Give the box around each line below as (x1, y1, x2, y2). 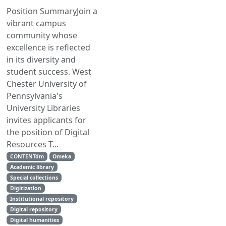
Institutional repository (10, 195, 74, 202)
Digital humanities (10, 216, 59, 223)
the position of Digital (7, 127, 89, 138)
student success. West (7, 66, 91, 77)
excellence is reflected (7, 42, 90, 53)
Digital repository (10, 206, 58, 213)
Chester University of (7, 78, 87, 89)
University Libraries (7, 102, 80, 114)
